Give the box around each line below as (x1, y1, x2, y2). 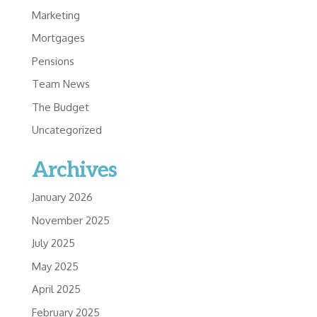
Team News (31, 77, 90, 91)
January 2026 (31, 190, 93, 204)
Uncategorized (31, 123, 102, 137)
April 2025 (31, 282, 81, 296)
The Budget (31, 100, 89, 114)
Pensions (31, 54, 74, 68)
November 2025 (31, 213, 110, 227)
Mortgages (31, 31, 85, 45)
